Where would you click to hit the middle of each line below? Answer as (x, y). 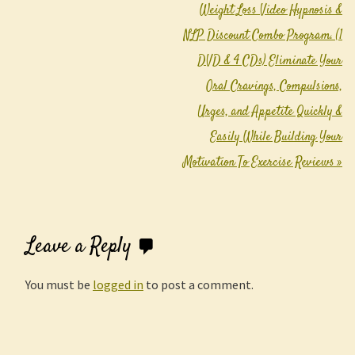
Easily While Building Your (276, 137)
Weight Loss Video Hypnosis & (271, 11)
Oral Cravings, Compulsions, (274, 87)
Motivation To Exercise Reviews (260, 163)
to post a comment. (198, 284)
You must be (59, 284)
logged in (118, 284)
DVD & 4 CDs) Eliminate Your (270, 61)
